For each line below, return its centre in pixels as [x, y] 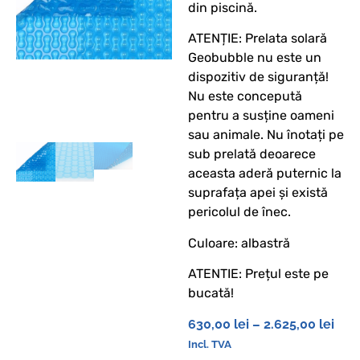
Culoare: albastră [239, 243]
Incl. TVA [210, 344]
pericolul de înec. [239, 212]
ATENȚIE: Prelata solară [258, 39]
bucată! [211, 293]
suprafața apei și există [258, 193]
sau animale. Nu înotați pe [266, 135]
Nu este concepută [245, 96]
